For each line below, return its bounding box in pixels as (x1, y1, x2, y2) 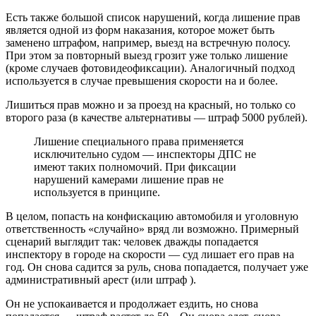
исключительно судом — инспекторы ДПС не (34, 148, 256, 160)
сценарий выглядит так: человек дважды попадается (6, 236, 258, 248)
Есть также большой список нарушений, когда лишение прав (6, 11, 300, 23)
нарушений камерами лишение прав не (34, 174, 224, 186)
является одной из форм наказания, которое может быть (6, 24, 274, 36)
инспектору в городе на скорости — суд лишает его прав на (6, 248, 294, 260)
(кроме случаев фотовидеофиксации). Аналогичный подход (6, 62, 295, 74)
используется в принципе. (34, 186, 160, 198)
